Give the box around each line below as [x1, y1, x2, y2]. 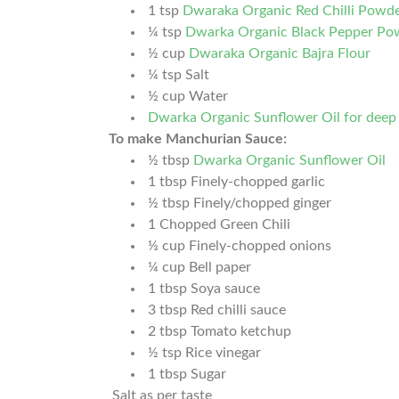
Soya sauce [191, 281, 261, 297]
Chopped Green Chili [159, 217, 291, 232]
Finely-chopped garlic [191, 175, 326, 190]
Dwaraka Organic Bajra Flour [189, 46, 371, 61]
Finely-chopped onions [189, 239, 332, 254]
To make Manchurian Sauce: [109, 132, 288, 147]
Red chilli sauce [191, 303, 287, 318]
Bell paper [189, 260, 252, 275]
